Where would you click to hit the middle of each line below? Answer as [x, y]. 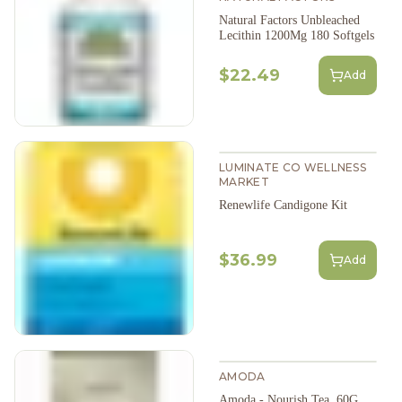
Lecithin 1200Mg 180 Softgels [297, 35]
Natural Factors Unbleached [289, 20]
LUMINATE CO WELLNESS [293, 167]
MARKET [244, 181]
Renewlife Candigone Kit [283, 205]
